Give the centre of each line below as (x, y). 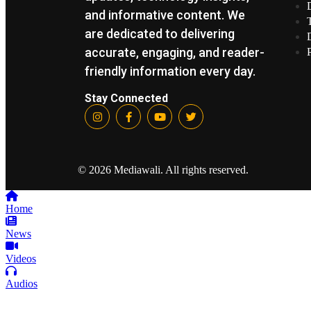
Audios (22, 284)
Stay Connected (126, 99)
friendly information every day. (170, 72)
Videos (21, 259)
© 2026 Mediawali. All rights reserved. (163, 170)
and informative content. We (165, 15)
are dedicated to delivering (160, 34)
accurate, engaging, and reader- (175, 53)
